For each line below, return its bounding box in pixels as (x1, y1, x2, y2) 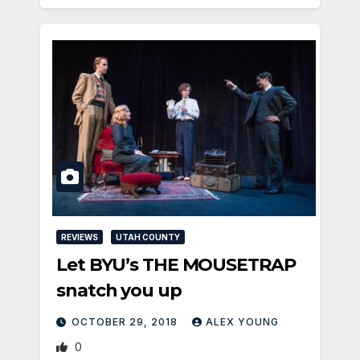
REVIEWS (61, 231, 98, 242)
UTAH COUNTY (116, 231, 180, 242)
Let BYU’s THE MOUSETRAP (56, 253, 296, 276)
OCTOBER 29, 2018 (72, 315, 181, 328)
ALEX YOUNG (206, 315, 279, 328)
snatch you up (56, 279, 182, 301)
